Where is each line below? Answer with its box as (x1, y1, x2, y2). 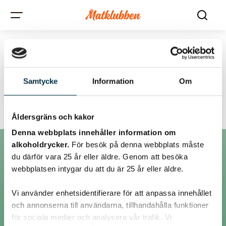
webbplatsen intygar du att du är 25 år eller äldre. (12, 164, 184, 174)
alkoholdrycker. (12, 140, 72, 149)
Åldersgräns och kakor (12, 112, 95, 121)
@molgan (30, 195, 54, 201)
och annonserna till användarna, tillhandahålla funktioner (12, 201, 209, 210)
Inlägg (11, 158, 57, 174)
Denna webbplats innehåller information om (12, 128, 176, 137)
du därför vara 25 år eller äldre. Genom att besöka (12, 152, 188, 161)
